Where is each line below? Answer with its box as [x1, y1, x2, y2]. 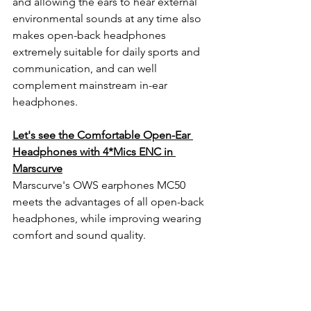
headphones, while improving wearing [12, 211, 204, 225]
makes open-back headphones [12, 28, 169, 42]
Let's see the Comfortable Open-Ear [12, 128, 193, 142]
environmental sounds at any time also [12, 11, 204, 25]
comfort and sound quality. [12, 228, 210, 242]
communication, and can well [12, 61, 160, 75]
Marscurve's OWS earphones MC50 [12, 178, 188, 192]
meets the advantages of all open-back [12, 194, 207, 208]
